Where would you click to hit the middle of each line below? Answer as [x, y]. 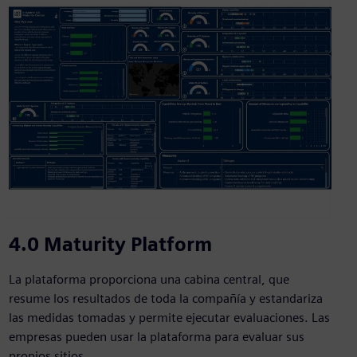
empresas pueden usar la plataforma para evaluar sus [156, 337]
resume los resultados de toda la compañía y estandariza [165, 299]
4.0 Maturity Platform [110, 245]
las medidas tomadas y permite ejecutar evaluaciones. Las [169, 318]
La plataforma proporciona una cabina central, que [149, 280]
